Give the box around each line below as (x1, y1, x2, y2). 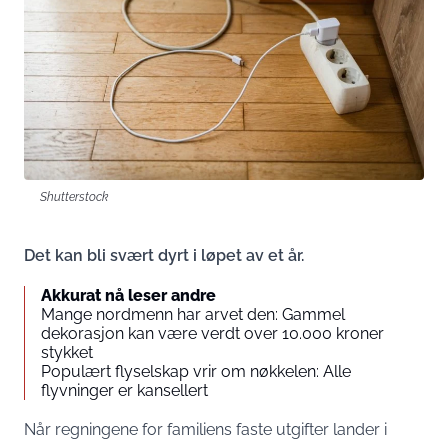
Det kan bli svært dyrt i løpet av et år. (24, 246, 304, 266)
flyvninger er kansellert (41, 381, 208, 401)
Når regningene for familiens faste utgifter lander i (24, 420, 387, 440)
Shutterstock (40, 189, 108, 205)
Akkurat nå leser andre (41, 286, 216, 306)
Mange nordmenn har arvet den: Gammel (41, 305, 345, 325)
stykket (41, 343, 93, 363)
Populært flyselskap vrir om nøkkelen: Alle (41, 362, 351, 382)
